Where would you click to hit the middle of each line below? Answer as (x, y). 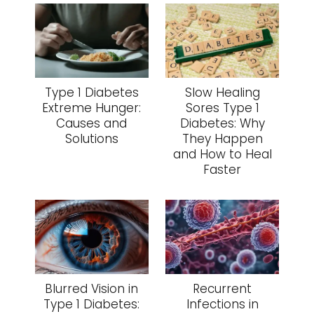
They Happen (222, 139)
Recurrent (223, 289)
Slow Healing (222, 93)
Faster (223, 170)
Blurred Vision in (92, 289)
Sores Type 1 (222, 108)
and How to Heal (222, 155)
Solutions (91, 139)
